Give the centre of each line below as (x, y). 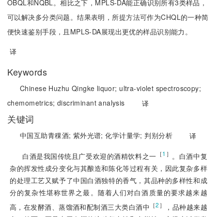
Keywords (27, 72)
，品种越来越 (186, 207)
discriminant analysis (91, 103)
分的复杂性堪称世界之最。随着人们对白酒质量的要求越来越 (108, 192)
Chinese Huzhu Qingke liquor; (70, 88)
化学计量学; (125, 135)
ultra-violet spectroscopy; (160, 88)
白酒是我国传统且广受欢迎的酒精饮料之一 (89, 156)
